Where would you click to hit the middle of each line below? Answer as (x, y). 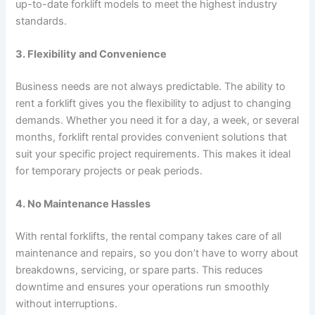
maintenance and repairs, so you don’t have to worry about (157, 253)
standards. (41, 21)
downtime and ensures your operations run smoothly (143, 287)
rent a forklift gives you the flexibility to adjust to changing (154, 103)
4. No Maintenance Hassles (83, 204)
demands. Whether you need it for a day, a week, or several (157, 120)
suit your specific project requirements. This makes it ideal (153, 154)
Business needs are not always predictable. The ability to (151, 86)
